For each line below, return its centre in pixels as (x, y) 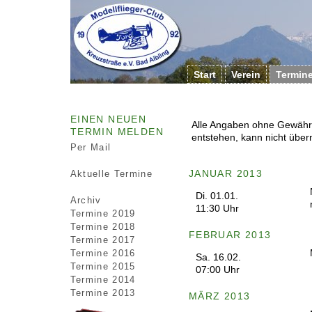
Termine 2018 (103, 227)
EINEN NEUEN (108, 119)
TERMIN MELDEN (117, 132)
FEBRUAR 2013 (230, 235)
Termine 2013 (103, 293)
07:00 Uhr (217, 270)
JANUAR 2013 (226, 173)
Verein (245, 75)
